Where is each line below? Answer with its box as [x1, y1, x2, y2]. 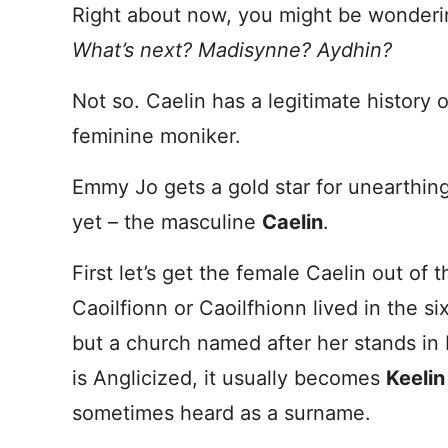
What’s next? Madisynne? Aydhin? [72, 38, 392, 62]
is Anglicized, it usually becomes [72, 366, 386, 390]
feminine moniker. [72, 124, 241, 148]
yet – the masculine [72, 210, 262, 234]
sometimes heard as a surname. [72, 401, 371, 425]
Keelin [386, 366, 445, 390]
